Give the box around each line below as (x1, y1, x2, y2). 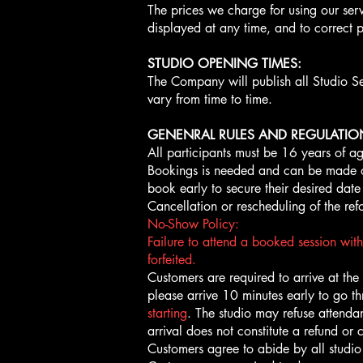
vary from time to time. (147, 91, 272, 108)
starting (147, 305, 187, 322)
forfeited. (147, 251, 196, 268)
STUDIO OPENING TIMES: (147, 55, 301, 72)
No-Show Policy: (147, 216, 239, 233)
